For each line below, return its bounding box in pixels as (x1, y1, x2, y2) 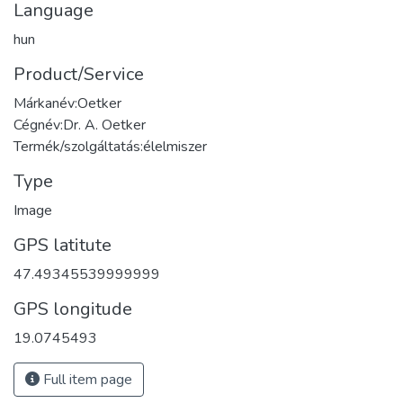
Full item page (40, 370, 132, 390)
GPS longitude (13, 297, 132, 322)
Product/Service (13, 62, 144, 87)
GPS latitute (13, 233, 112, 258)
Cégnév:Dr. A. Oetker (13, 115, 146, 136)
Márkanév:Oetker (13, 94, 121, 114)
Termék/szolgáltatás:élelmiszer (13, 137, 207, 157)
